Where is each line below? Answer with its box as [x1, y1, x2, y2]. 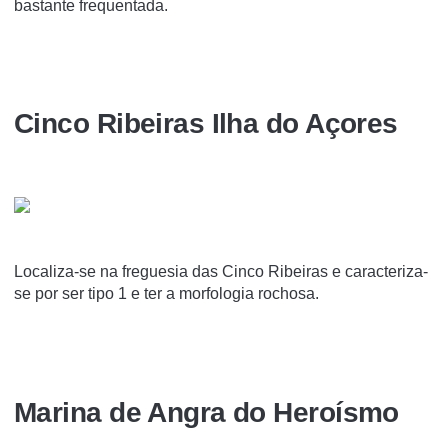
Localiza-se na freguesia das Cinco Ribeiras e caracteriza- [14, 263, 428, 281]
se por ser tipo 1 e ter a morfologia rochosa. [14, 285, 319, 303]
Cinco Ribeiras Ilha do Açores [14, 108, 398, 140]
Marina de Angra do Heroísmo [14, 396, 399, 428]
